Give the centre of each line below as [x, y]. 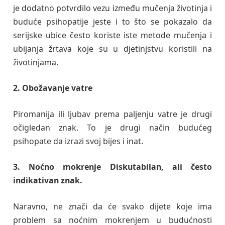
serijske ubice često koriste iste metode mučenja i [113, 35]
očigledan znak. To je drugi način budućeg [113, 127]
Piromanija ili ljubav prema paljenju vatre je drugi [113, 114]
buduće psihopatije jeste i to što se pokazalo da [113, 21]
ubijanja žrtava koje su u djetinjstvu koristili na [113, 48]
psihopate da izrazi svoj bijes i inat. [78, 141]
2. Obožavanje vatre [53, 88]
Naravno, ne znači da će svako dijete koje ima [113, 206]
